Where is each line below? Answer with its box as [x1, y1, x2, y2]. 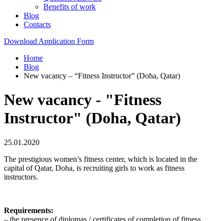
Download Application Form [4, 37, 94, 45]
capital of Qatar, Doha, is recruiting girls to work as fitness [4, 163, 184, 172]
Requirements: [4, 206, 53, 215]
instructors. [4, 172, 38, 181]
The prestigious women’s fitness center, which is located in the [4, 154, 197, 163]
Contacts [24, 20, 51, 29]
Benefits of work [43, 2, 96, 11]
